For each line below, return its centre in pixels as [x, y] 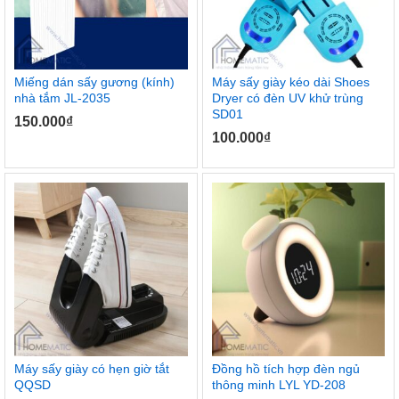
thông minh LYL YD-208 [278, 384]
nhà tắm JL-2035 [62, 98]
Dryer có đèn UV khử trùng [287, 98]
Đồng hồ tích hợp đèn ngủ [285, 368]
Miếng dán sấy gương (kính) [94, 82]
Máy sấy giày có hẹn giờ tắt [92, 368]
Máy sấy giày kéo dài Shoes [290, 82]
